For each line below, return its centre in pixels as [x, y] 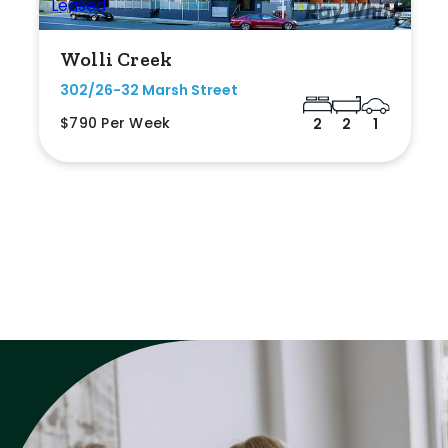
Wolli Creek [116, 58]
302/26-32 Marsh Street [149, 89]
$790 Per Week [115, 122]
